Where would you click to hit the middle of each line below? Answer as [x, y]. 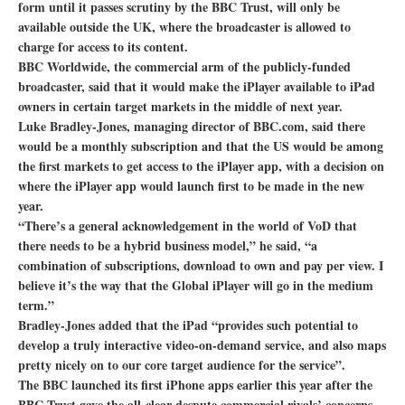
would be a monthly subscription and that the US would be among [201, 146]
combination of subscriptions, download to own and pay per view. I [201, 265]
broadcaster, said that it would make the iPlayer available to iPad [197, 86]
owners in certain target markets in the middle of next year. [180, 106]
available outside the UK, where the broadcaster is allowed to [184, 26]
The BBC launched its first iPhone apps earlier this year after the [195, 384]
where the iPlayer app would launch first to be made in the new [191, 185]
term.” [36, 305]
